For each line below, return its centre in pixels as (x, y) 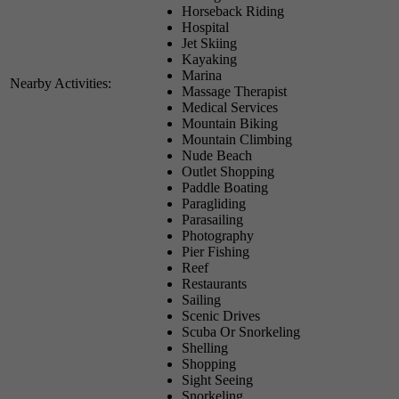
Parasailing (212, 219)
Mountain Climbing (237, 139)
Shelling (205, 347)
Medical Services (230, 107)
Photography (218, 235)
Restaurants (214, 283)
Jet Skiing (209, 43)
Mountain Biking (230, 123)
